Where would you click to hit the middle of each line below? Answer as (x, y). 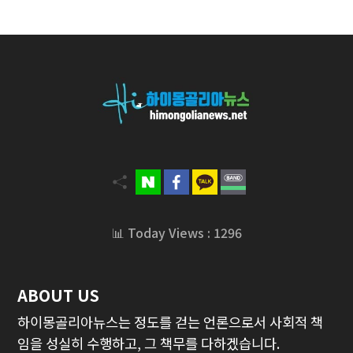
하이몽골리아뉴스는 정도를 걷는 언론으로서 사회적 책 (171, 321)
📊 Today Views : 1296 (176, 232)
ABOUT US (59, 295)
